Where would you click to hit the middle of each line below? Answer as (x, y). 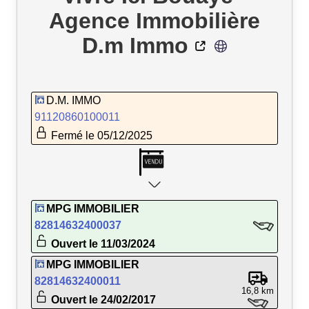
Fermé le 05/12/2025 (100, 135)
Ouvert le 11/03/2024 (102, 243)
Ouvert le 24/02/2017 (102, 299)
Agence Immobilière (154, 20)
